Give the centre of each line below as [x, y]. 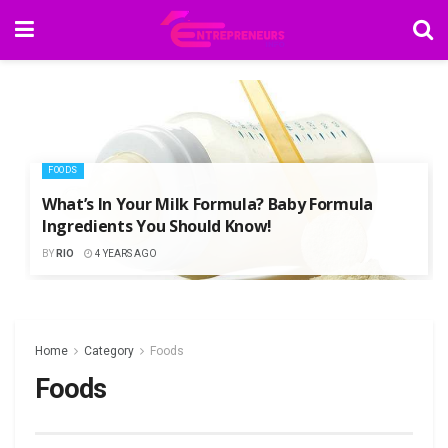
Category [109, 351]
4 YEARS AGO [125, 253]
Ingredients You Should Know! [157, 226]
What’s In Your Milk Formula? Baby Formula [207, 204]
